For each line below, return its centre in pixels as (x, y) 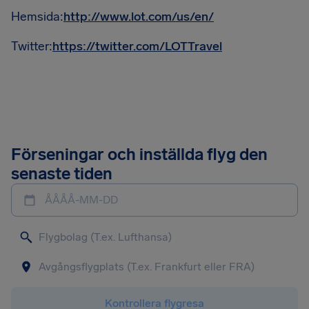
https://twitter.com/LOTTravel (137, 46)
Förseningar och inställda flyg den (139, 154)
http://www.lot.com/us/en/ (139, 17)
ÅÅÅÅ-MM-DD (81, 200)
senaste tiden (62, 173)
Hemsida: (37, 17)
